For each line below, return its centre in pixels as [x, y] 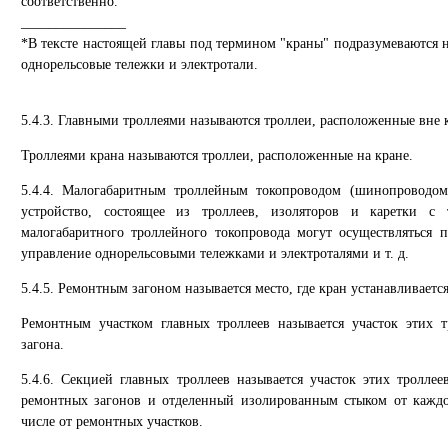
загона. [42, 344]
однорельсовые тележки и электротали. [139, 64]
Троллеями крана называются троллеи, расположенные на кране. [217, 155]
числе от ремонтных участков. [112, 421]
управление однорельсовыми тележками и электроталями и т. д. [215, 253]
